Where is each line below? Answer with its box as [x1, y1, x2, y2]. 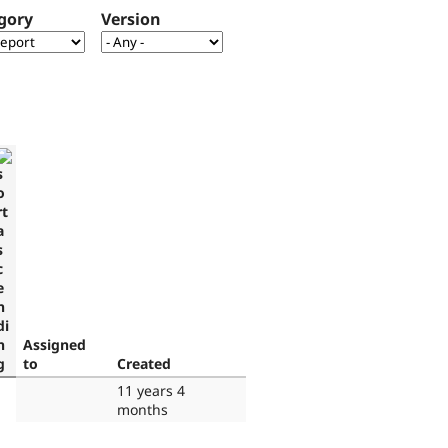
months [117, 399, 168, 419]
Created [117, 353, 171, 373]
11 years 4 [117, 380, 185, 400]
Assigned [23, 334, 86, 354]
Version [101, 8, 161, 31]
